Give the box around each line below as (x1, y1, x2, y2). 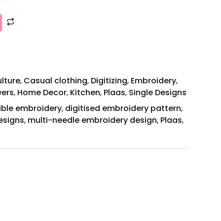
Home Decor (17, 87, 67, 99)
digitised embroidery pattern (65, 103, 181, 114)
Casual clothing (24, 75, 87, 87)
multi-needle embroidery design (28, 114, 157, 126)
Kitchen (70, 87, 100, 99)
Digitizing (91, 75, 127, 87)
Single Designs (129, 87, 186, 99)
